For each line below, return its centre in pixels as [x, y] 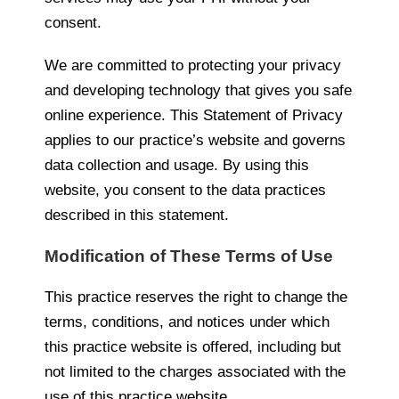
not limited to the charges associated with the [195, 371]
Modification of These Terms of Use [189, 256]
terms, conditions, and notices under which [187, 322]
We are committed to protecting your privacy [193, 65]
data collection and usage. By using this [177, 165]
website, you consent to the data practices [185, 190]
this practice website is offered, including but [193, 346]
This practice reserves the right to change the [196, 297]
